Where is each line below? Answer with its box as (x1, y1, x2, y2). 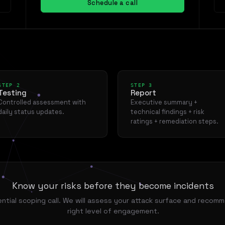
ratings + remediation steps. (131, 117, 219, 126)
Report (131, 88, 157, 97)
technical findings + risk (131, 107, 205, 116)
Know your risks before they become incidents (12, 180, 214, 191)
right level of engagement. (67, 206, 159, 215)
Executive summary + (131, 98, 198, 106)
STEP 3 (131, 82, 153, 88)
